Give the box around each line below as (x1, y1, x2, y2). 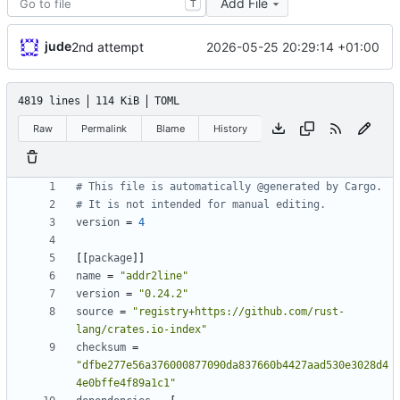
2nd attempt (71, 39, 144, 55)
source (76, 305, 113, 319)
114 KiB (96, 95, 139, 108)
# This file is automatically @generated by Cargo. (76, 180, 382, 194)
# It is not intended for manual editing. (76, 198, 326, 212)
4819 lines (18, 95, 80, 108)
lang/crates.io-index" (76, 323, 207, 337)
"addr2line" (120, 270, 188, 283)
